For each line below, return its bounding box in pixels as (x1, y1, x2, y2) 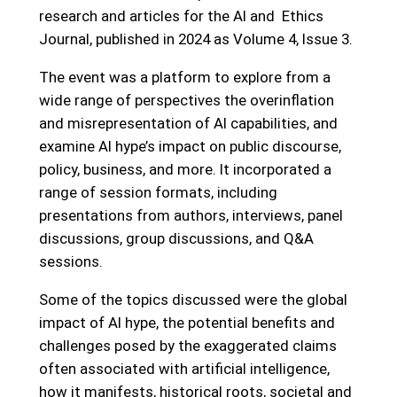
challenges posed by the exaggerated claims (38, 336, 337, 354)
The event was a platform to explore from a (38, 68, 331, 87)
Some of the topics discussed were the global (38, 290, 347, 308)
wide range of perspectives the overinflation (38, 91, 334, 110)
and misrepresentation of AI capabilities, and (38, 114, 338, 133)
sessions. (38, 253, 106, 271)
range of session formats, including (38, 183, 277, 202)
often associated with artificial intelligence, (38, 359, 330, 378)
